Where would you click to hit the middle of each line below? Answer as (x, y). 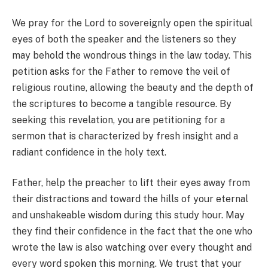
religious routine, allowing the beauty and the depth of (133, 87)
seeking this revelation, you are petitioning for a (118, 120)
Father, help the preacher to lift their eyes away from (131, 183)
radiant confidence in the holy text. (89, 152)
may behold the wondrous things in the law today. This (132, 55)
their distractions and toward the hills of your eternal (130, 199)
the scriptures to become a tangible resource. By (122, 103)
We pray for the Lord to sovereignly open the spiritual (132, 23)
